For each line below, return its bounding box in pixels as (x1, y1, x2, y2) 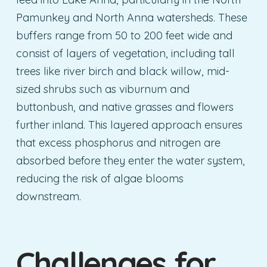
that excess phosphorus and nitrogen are (15, 136, 221, 150)
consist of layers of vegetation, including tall (15, 46, 235, 61)
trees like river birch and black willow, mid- (15, 64, 229, 79)
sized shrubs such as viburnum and (15, 82, 190, 97)
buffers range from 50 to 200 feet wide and (15, 29, 232, 43)
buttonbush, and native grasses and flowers (15, 100, 234, 114)
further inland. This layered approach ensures (15, 118, 243, 132)
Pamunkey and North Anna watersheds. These (15, 11, 247, 25)
